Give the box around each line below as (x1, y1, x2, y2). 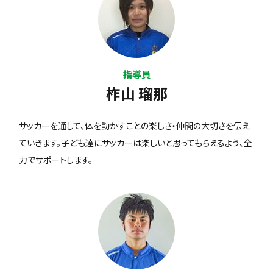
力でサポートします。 (19, 154, 93, 166)
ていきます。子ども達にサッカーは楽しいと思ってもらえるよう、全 (19, 136, 253, 149)
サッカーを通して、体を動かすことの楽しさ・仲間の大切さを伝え (19, 119, 250, 132)
